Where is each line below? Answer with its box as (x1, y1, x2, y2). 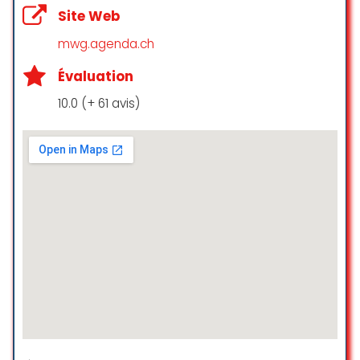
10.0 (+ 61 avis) (58, 94, 140, 112)
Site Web (58, 6, 120, 27)
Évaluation (58, 66, 133, 86)
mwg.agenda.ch (58, 35, 154, 52)
